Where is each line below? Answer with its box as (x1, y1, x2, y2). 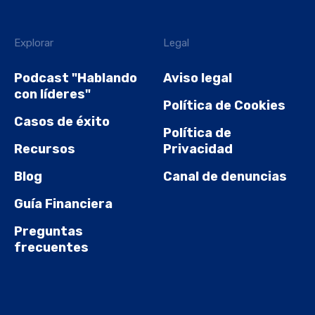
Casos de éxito (14, 114, 110, 130)
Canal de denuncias (163, 169, 288, 185)
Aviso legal (163, 70, 233, 86)
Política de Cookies (163, 98, 286, 114)
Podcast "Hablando (14, 70, 137, 86)
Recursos (14, 141, 75, 157)
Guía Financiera (14, 196, 112, 212)
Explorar (14, 37, 53, 50)
